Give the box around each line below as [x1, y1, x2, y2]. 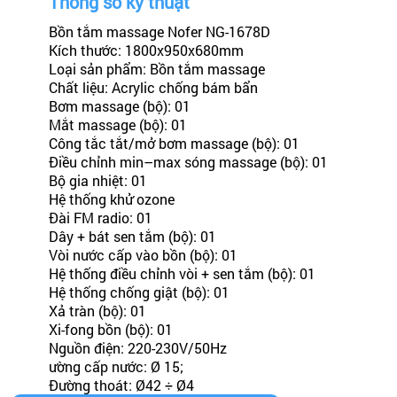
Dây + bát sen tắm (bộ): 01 [48, 227, 216, 245]
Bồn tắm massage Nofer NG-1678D [48, 22, 270, 41]
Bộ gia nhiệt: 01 [48, 171, 147, 190]
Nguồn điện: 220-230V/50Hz [48, 339, 227, 357]
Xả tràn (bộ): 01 [48, 301, 146, 320]
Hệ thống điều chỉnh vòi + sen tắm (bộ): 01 [48, 264, 315, 283]
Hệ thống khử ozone [48, 190, 178, 208]
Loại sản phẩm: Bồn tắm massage [48, 59, 265, 78]
